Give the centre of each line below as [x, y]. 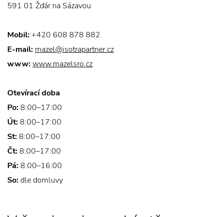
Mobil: [18, 35]
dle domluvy [41, 180]
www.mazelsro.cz [62, 64]
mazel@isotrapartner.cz [74, 49]
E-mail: [20, 49]
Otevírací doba [34, 93]
